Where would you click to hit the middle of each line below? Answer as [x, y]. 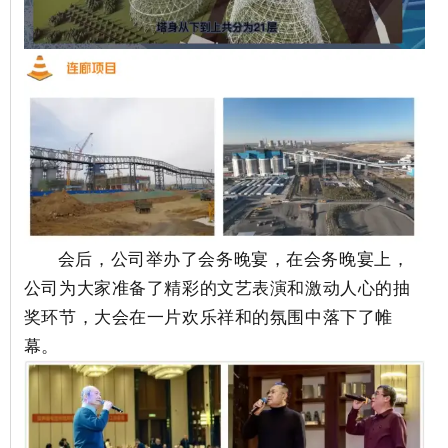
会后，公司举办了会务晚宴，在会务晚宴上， [233, 259]
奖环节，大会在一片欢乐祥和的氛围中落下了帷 [208, 317]
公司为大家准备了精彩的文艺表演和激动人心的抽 [217, 288]
